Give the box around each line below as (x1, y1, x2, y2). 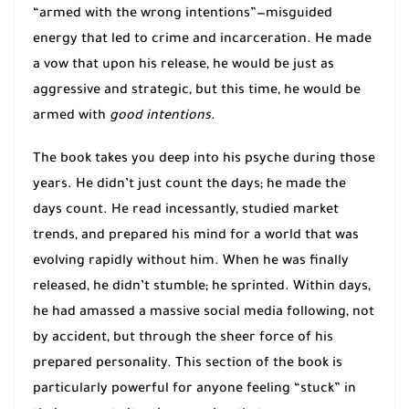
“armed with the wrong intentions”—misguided (33, 6, 332, 22)
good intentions (110, 109, 211, 124)
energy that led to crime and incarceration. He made (33, 32, 372, 47)
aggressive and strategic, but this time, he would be (33, 83, 361, 99)
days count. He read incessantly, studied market (33, 204, 339, 219)
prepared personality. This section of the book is (33, 357, 342, 372)
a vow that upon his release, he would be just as (33, 58, 334, 73)
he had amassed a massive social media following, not (33, 306, 374, 321)
